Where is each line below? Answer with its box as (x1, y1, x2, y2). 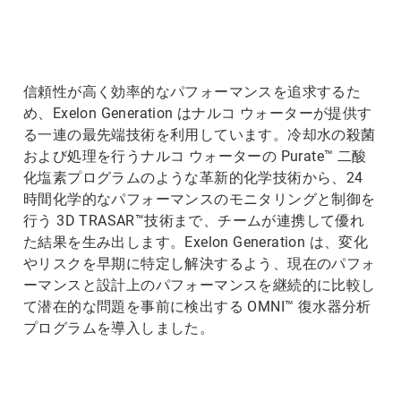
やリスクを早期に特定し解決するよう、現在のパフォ (23, 255, 376, 272)
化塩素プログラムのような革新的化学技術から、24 (23, 169, 363, 186)
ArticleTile (3, 9, 57, 23)
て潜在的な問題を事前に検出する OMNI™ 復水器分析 (23, 298, 371, 315)
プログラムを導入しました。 (23, 320, 215, 337)
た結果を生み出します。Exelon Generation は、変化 (23, 234, 369, 251)
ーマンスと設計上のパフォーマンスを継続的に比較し (23, 277, 376, 294)
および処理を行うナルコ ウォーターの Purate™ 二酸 (23, 148, 367, 165)
